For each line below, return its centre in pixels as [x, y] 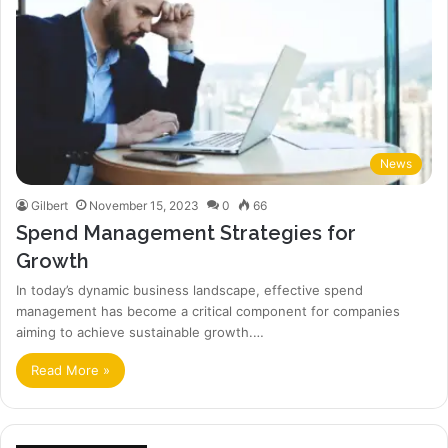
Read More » [70, 370]
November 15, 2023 [144, 206]
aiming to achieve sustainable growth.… [140, 332]
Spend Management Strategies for [186, 233]
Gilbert [49, 206]
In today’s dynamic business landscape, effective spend [189, 290]
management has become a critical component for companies [208, 311]
